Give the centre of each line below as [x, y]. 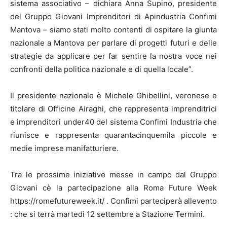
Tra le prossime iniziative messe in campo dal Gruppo [113, 175]
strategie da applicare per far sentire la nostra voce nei [113, 56]
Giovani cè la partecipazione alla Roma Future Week [113, 188]
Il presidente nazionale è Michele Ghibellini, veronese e [113, 96]
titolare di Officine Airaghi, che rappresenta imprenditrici [113, 109]
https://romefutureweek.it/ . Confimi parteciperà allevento [113, 201]
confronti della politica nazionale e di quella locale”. [102, 69]
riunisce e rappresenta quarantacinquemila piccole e [113, 135]
